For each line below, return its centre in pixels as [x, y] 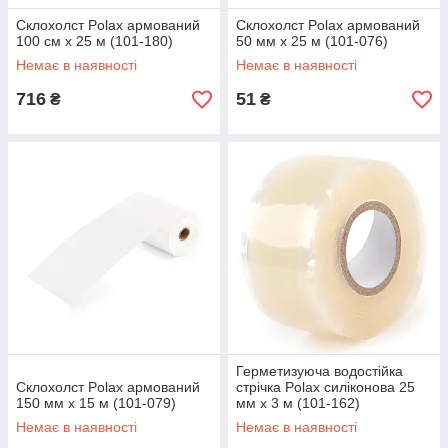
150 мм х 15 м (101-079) [96, 403]
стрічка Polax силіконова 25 [325, 387]
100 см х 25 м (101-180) [94, 41]
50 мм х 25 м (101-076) [312, 41]
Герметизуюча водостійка [319, 371]
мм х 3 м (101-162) [298, 403]
